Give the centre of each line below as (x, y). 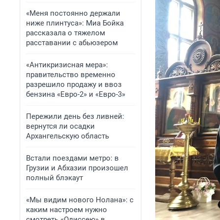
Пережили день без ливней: (75, 116)
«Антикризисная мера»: (67, 65)
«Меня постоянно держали (73, 13)
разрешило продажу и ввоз (74, 84)
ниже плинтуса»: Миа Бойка (75, 23)
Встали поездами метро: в (72, 158)
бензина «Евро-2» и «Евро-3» (76, 94)
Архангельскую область (68, 136)
